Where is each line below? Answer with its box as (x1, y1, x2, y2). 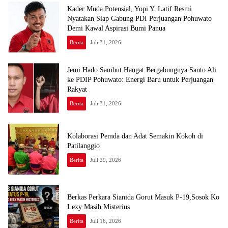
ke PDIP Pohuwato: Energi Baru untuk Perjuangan (67, 76, 213, 84)
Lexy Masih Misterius (67, 203, 130, 211)
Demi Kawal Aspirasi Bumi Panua (67, 24, 165, 33)
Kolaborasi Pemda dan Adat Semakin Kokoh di (67, 132, 203, 140)
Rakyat (67, 85, 87, 94)
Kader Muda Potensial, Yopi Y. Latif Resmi (67, 5, 192, 13)
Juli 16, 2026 (90, 217, 121, 224)
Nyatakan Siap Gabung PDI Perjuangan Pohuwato (67, 15, 212, 23)
